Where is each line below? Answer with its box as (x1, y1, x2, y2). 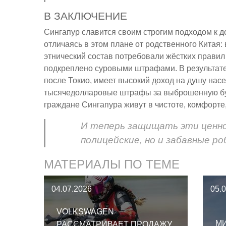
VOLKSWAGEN (56, 207, 114, 216)
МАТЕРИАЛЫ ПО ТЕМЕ (44, 157, 180, 172)
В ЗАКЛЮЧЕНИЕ (44, 10, 127, 22)
